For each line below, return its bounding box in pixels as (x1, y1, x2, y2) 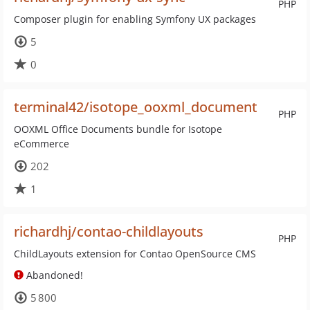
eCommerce (14, 137, 69, 150)
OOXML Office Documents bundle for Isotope (14, 122, 222, 136)
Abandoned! (24, 268, 83, 282)
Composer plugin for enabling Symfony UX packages (14, 12, 256, 26)
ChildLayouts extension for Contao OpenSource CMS (14, 247, 256, 260)
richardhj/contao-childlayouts (14, 222, 203, 241)
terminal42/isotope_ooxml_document (14, 98, 257, 116)
